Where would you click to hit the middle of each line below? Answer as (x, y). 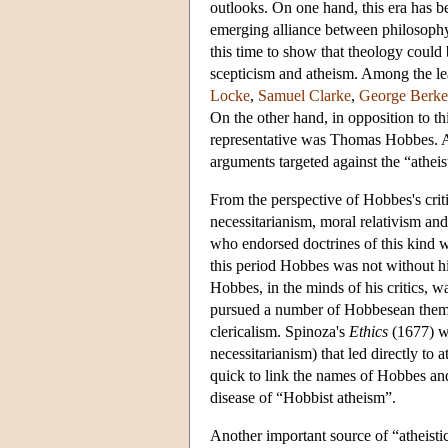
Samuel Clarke (304, 95)
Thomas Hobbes (382, 139)
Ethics (368, 331)
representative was (270, 139)
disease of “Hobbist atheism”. (303, 397)
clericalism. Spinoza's (279, 331)
